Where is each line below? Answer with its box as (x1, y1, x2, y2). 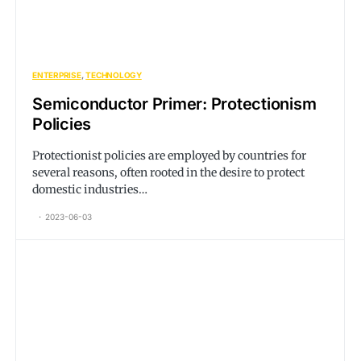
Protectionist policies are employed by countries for (32, 148, 306, 163)
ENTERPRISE (32, 70, 81, 80)
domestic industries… (32, 182, 147, 197)
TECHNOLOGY (85, 70, 142, 80)
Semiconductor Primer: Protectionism (32, 94, 317, 114)
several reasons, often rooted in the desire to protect (32, 165, 305, 180)
